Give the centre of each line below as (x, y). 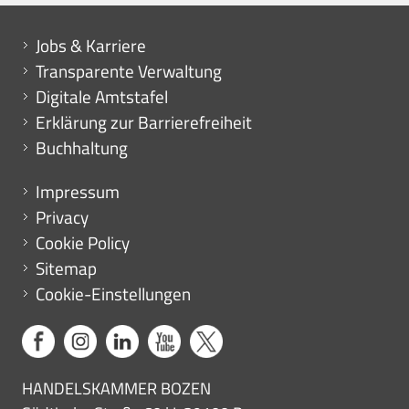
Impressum (78, 192)
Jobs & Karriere (91, 46)
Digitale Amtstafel (102, 97)
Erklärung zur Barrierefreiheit (144, 122)
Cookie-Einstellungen (113, 294)
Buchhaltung (82, 148)
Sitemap (66, 268)
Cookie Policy (83, 243)
